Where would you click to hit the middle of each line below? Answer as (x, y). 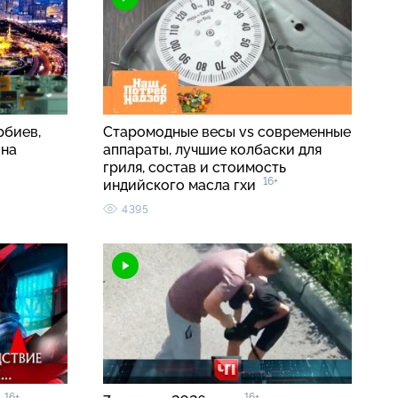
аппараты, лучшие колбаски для (212, 150)
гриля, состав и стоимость (195, 168)
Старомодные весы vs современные (227, 132)
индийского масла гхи (183, 186)
